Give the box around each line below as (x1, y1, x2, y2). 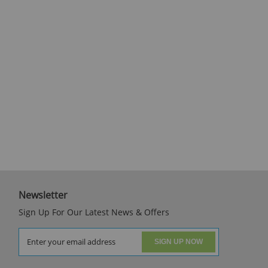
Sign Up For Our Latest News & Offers (18, 206, 169, 218)
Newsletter (18, 188, 68, 202)
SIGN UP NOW (154, 237, 203, 246)
